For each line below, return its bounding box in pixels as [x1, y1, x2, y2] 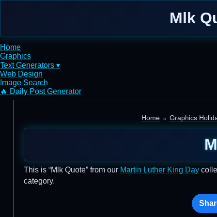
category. [24, 177, 55, 185]
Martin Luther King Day [120, 166, 199, 174]
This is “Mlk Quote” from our [24, 166, 120, 174]
